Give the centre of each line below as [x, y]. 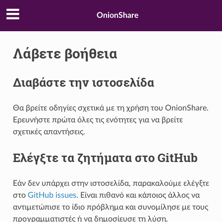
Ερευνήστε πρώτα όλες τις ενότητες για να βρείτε [98, 120]
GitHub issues [52, 195]
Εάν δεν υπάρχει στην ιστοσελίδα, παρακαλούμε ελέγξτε [111, 183]
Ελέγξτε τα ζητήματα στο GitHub [105, 157]
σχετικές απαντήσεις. [49, 132]
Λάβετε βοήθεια [65, 53]
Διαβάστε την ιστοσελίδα [83, 82]
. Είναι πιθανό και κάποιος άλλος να [138, 195]
